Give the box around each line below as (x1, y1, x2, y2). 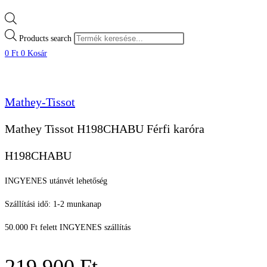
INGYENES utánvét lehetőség (5, 176, 107, 186)
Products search (19, 33, 74, 43)
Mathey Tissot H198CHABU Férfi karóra (5, 122, 204, 136)
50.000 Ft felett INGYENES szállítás (5, 223, 131, 232)
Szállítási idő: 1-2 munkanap (5, 200, 101, 209)
